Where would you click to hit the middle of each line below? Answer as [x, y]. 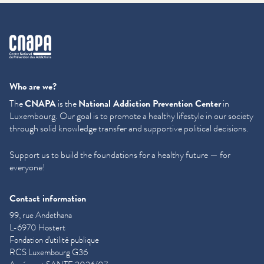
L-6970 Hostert [37, 227]
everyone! [27, 167]
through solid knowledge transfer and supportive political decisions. [129, 128]
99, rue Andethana [41, 215]
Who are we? [33, 86]
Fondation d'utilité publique [54, 240]
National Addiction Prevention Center [150, 103]
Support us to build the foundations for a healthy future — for [120, 154]
